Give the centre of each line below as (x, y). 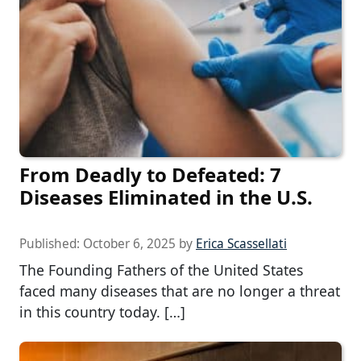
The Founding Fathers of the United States (161, 270)
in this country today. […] (102, 312)
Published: (51, 244)
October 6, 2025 (129, 244)
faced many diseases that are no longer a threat (180, 291)
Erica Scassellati (241, 244)
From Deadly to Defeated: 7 (150, 175)
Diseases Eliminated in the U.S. (166, 197)
